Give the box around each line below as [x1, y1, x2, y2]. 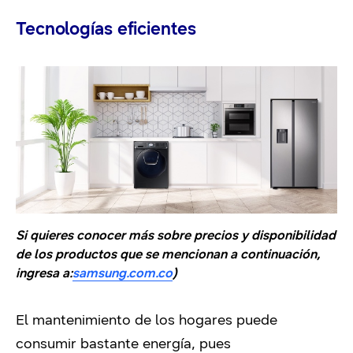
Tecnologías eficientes [16, 18, 196, 40]
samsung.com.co [72, 266, 173, 281]
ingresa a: [16, 266, 72, 281]
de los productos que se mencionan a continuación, [16, 247, 320, 262]
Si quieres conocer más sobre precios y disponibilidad [16, 228, 336, 243]
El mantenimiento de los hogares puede [16, 311, 277, 329]
